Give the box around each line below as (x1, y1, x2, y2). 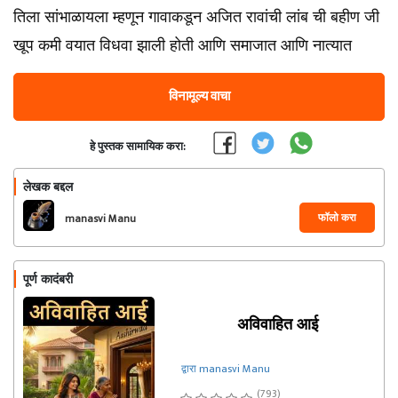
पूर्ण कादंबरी (23, 272, 73, 286)
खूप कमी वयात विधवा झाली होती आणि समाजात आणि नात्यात (13, 36, 352, 54)
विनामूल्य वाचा (168, 85, 230, 107)
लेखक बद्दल (23, 179, 73, 194)
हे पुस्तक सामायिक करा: (90, 137, 186, 156)
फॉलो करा (318, 209, 356, 227)
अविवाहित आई (237, 315, 319, 333)
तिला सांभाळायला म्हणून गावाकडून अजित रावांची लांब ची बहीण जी (13, 8, 379, 26)
